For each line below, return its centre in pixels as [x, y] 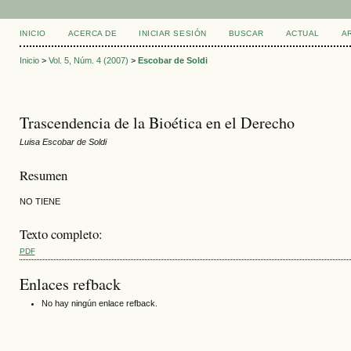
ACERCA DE [92, 33]
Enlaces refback [70, 284]
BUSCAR [246, 33]
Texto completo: [61, 234]
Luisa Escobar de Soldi [63, 142]
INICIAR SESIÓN [173, 33]
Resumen [43, 175]
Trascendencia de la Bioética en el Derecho [157, 123]
